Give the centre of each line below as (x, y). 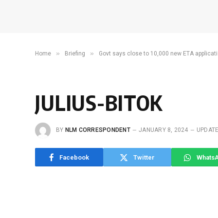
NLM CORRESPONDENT (98, 130)
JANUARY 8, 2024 (163, 130)
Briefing (75, 54)
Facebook (74, 157)
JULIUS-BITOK (99, 102)
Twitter (144, 157)
